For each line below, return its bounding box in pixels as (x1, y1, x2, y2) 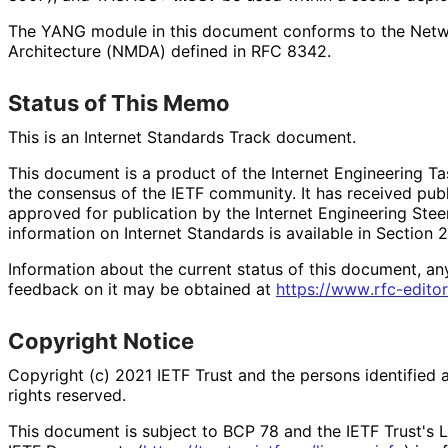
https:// (276, 278, 331, 299)
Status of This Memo (8, 89, 230, 116)
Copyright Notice (8, 327, 194, 354)
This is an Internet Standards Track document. (8, 126, 355, 147)
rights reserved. (8, 384, 125, 405)
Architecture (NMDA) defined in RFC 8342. (8, 40, 330, 61)
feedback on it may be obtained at (8, 278, 276, 299)
